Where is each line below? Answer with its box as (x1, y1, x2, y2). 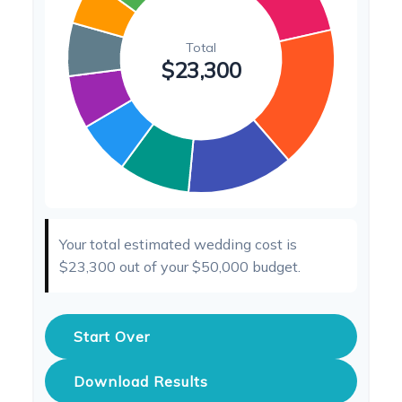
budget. (249, 258, 301, 275)
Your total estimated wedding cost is (59, 235, 297, 253)
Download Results (74, 372, 208, 390)
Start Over (74, 328, 150, 345)
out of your (116, 258, 192, 275)
